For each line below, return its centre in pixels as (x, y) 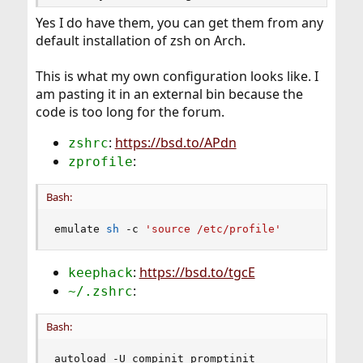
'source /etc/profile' (213, 229)
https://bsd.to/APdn (175, 143)
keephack (100, 273)
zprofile (100, 162)
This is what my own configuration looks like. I (177, 77)
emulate (80, 229)
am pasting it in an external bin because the (169, 94)
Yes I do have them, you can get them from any (179, 23)
